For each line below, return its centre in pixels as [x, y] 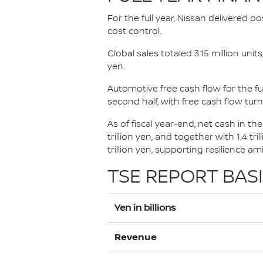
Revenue [136, 237]
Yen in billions [145, 208]
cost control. [134, 32]
